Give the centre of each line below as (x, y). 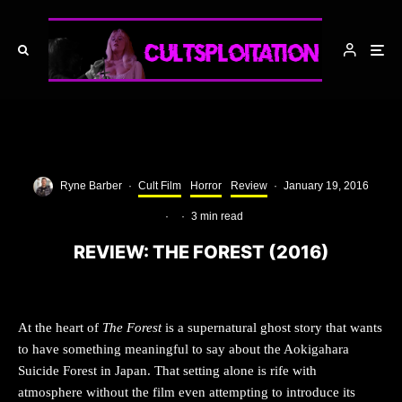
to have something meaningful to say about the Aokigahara (184, 349)
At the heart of (60, 327)
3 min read (217, 216)
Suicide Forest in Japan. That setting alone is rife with (167, 370)
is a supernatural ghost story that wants (274, 327)
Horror (206, 186)
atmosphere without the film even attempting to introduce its (187, 392)
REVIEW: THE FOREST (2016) (201, 252)
